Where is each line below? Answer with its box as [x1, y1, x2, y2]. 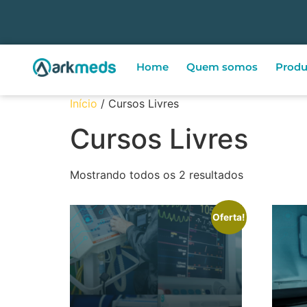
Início [70, 97, 97, 110]
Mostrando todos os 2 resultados [70, 168, 243, 182]
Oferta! [212, 211, 245, 223]
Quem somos [186, 60, 258, 73]
